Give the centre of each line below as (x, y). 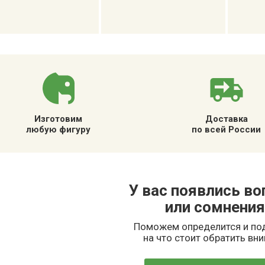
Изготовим (59, 119)
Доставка (226, 119)
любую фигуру (59, 130)
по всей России (227, 130)
